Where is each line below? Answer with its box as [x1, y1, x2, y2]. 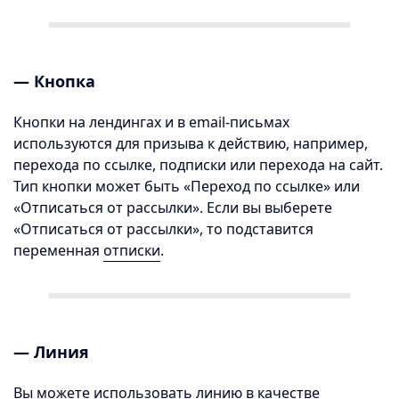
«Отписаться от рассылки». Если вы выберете [13, 198, 332, 217]
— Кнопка [13, 69, 95, 92]
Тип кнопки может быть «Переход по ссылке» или [13, 176, 360, 196]
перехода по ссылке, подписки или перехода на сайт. [13, 155, 383, 175]
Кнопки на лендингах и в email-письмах [13, 112, 289, 132]
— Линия [13, 340, 89, 362]
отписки [103, 240, 160, 260]
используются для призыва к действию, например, [13, 134, 368, 153]
